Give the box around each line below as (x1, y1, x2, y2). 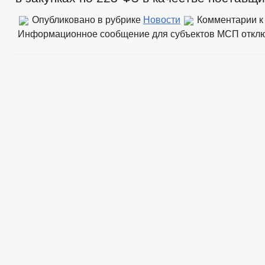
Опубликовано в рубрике (30, 14, 143, 25)
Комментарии (197, 14, 257, 25)
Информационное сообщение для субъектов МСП (18, 28, 239, 39)
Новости (143, 14, 180, 25)
